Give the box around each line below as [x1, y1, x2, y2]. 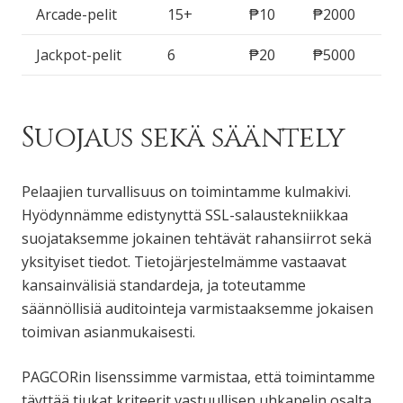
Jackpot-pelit [36, 44, 121, 65]
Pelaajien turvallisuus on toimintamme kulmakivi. [22, 181, 351, 201]
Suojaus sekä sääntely [22, 118, 345, 157]
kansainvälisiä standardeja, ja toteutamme [22, 274, 306, 295]
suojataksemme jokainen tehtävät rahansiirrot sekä [22, 228, 372, 248]
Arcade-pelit [36, 4, 117, 24]
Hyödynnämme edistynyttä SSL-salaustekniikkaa [22, 204, 348, 225]
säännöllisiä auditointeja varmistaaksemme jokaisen [22, 298, 373, 318]
